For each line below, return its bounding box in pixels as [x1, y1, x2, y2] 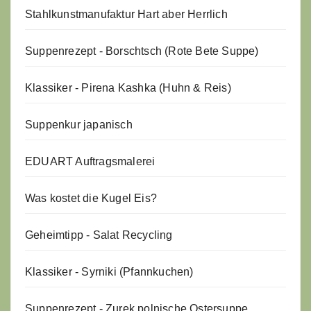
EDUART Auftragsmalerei [25, 155, 155, 168]
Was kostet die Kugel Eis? [25, 192, 157, 205]
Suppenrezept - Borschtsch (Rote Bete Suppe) [25, 45, 259, 58]
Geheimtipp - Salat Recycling [25, 229, 173, 242]
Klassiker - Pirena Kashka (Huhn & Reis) [25, 82, 231, 94]
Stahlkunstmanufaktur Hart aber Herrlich [25, 8, 228, 21]
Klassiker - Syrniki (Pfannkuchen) [25, 266, 194, 278]
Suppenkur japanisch [25, 119, 133, 131]
